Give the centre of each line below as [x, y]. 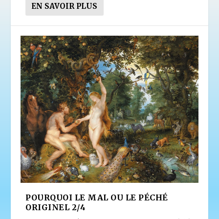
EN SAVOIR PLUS [65, 6]
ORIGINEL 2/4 [56, 207]
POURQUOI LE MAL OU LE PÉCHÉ [97, 197]
